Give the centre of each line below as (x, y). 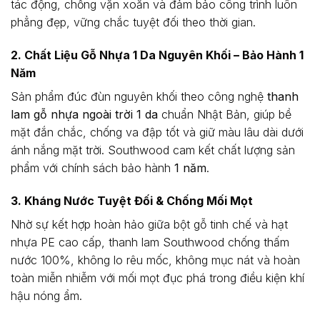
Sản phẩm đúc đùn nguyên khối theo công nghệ (139, 96)
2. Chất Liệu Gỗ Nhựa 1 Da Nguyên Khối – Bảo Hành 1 (157, 55)
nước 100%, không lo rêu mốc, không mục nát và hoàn (155, 260)
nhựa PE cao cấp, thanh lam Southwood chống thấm (150, 242)
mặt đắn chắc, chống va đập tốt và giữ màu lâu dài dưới (157, 132)
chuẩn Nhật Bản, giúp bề (225, 114)
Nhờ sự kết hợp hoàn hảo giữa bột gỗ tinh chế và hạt (149, 224)
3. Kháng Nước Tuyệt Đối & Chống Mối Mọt (132, 200)
